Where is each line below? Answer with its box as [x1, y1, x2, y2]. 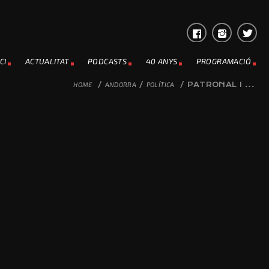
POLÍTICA [146, 80, 175, 88]
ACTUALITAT [25, 56, 69, 66]
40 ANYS [145, 56, 178, 66]
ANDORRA [104, 80, 137, 88]
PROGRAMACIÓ [196, 56, 251, 66]
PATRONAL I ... [187, 80, 255, 89]
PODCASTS [88, 56, 127, 66]
